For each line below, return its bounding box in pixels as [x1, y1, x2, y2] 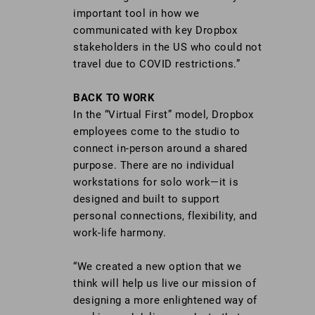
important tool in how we [73, 7, 199, 20]
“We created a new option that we [73, 260, 241, 274]
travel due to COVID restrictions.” [73, 58, 240, 71]
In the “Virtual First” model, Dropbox [73, 108, 254, 122]
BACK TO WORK [73, 91, 155, 105]
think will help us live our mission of [73, 277, 256, 290]
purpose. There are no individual [73, 159, 234, 172]
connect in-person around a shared [73, 142, 247, 155]
